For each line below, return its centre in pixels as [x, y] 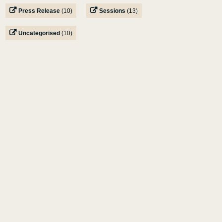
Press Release [39, 11]
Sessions [112, 11]
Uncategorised [39, 33]
